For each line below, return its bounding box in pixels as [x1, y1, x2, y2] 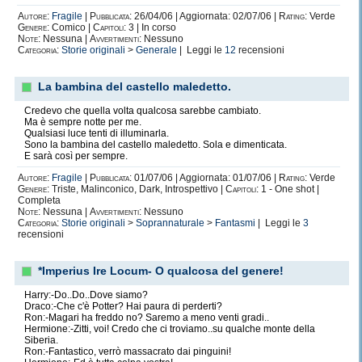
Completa [18, 195, 61, 206]
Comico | [49, 22, 93, 33]
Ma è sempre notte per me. [24, 116, 141, 128]
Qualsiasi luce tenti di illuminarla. [24, 128, 169, 139]
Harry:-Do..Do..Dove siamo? [24, 289, 148, 301]
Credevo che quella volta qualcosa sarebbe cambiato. [24, 105, 261, 116]
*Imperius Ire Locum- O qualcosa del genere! [38, 264, 284, 277]
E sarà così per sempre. [24, 150, 128, 162]
